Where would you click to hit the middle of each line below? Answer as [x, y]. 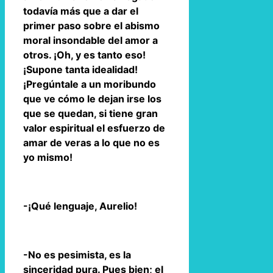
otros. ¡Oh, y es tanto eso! [84, 55]
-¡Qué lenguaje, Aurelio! [80, 206]
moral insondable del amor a [90, 40]
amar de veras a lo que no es [91, 142]
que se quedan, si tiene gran [90, 113]
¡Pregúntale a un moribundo [90, 84]
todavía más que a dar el [81, 11]
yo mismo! [48, 157]
